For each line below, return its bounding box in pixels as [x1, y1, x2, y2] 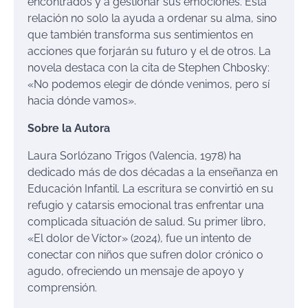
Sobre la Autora [27, 122, 110, 135]
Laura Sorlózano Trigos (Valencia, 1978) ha [27, 149, 241, 163]
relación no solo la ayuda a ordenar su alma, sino [27, 12, 277, 25]
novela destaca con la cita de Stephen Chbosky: [27, 61, 269, 75]
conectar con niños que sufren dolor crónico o [27, 248, 263, 262]
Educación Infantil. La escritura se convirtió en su [27, 182, 274, 196]
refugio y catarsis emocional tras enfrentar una [27, 199, 264, 212]
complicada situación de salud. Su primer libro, [27, 215, 266, 229]
